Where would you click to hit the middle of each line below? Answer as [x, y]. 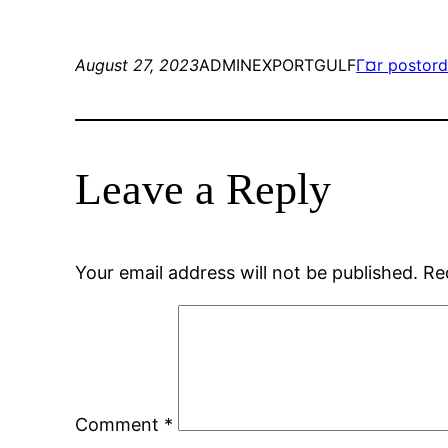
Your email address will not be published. [247, 273]
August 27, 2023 [137, 65]
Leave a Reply [203, 190]
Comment [120, 425]
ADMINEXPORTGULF [278, 65]
